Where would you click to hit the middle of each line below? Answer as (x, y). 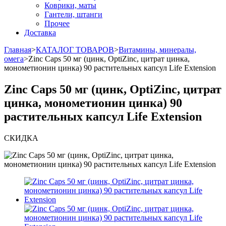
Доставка (40, 32)
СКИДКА (21, 138)
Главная (18, 49)
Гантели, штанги (73, 14)
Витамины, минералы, (157, 49)
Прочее (57, 23)
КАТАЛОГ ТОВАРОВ (75, 49)
